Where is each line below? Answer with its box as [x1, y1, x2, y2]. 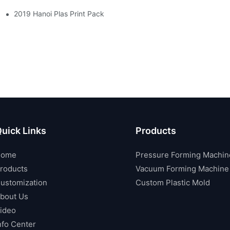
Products [136, 125, 177, 136]
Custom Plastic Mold [136, 177, 210, 187]
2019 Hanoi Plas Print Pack [14, 9, 105, 18]
